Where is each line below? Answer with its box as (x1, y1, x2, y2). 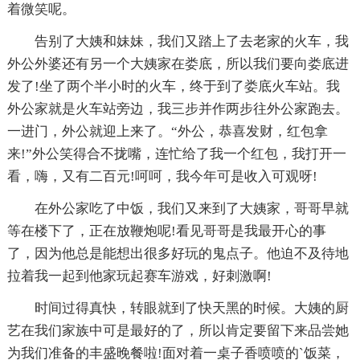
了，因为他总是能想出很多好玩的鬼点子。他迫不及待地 (6, 245, 349, 261)
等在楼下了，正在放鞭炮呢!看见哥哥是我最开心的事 (6, 223, 326, 239)
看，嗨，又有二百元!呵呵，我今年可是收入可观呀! (6, 168, 317, 184)
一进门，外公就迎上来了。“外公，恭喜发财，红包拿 (6, 123, 328, 139)
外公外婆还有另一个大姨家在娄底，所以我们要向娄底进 (6, 55, 349, 72)
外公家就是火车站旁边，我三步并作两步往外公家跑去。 (6, 100, 349, 117)
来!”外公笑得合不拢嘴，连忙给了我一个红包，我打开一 (6, 145, 346, 162)
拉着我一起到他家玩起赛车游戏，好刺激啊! (6, 268, 272, 284)
